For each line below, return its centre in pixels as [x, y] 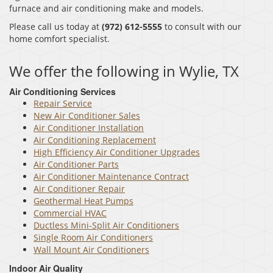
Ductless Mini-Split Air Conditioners [106, 225]
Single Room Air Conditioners [93, 237]
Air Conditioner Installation [89, 127]
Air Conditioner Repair [79, 188]
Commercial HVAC [70, 213]
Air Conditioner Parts [76, 164]
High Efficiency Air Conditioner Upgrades [117, 152]
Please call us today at [55, 26]
